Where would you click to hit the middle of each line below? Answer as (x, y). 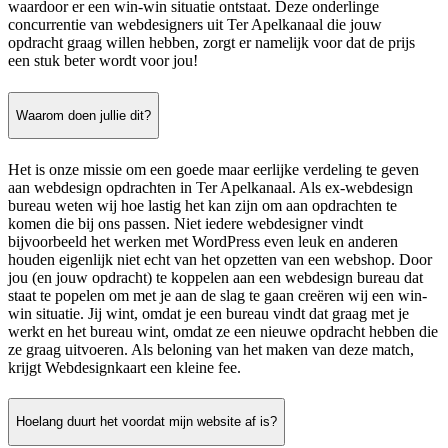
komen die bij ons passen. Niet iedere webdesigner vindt (185, 223)
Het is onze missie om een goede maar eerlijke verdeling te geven (213, 169)
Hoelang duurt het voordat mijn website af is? (146, 422)
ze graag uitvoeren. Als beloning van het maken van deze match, (211, 349)
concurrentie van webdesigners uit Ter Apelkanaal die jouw (195, 25)
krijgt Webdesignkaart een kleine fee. (124, 367)
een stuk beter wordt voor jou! (103, 61)
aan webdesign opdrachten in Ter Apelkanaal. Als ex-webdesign (210, 187)
